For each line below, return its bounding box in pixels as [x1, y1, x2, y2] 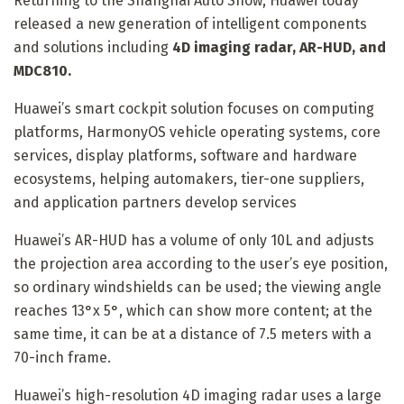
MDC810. [14, 61, 71, 79]
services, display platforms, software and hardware [14, 146, 357, 164]
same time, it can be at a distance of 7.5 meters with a [14, 325, 372, 343]
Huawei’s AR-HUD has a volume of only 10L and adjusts [14, 231, 374, 249]
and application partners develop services [14, 193, 297, 211]
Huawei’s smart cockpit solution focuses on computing [14, 99, 374, 117]
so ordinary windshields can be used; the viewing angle [14, 278, 381, 296]
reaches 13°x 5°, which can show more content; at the [14, 301, 372, 319]
